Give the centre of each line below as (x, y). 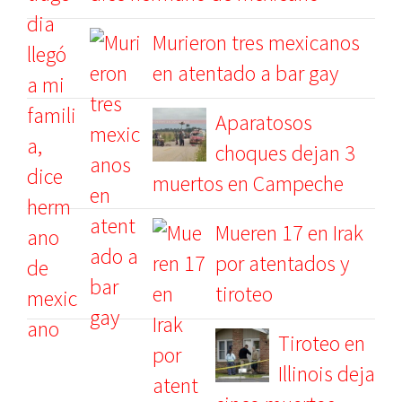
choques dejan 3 (285, 153)
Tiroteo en (322, 343)
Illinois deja (327, 374)
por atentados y (282, 263)
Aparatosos (264, 122)
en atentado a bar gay (245, 73)
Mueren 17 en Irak (289, 233)
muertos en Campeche (248, 184)
